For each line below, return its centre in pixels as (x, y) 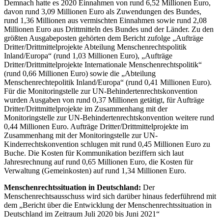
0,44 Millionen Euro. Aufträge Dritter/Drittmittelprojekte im (96, 126)
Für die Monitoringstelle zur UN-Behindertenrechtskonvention (101, 91)
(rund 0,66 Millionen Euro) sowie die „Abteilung (80, 73)
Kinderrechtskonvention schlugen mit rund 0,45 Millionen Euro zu (107, 144)
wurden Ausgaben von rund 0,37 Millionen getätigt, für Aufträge (104, 100)
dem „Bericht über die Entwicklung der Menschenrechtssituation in (108, 205)
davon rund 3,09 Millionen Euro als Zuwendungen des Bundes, (103, 11)
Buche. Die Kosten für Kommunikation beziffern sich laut (94, 153)
